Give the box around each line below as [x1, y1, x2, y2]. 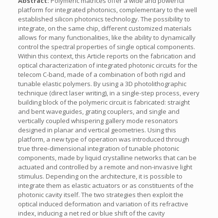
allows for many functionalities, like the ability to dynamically [18, 33, 196, 42]
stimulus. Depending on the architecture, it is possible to [18, 172, 182, 181]
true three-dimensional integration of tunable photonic [18, 144, 179, 153]
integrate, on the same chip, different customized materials [18, 24, 192, 33]
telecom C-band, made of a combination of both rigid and [18, 70, 185, 79]
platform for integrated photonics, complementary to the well [18, 5, 197, 14]
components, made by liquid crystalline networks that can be [18, 153, 197, 162]
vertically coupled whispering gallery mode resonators [18, 116, 178, 125]
